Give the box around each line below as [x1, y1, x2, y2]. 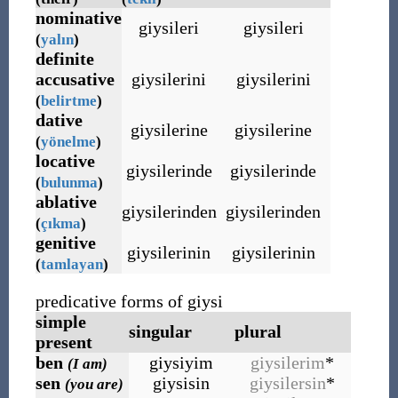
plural [234, 322, 282, 341]
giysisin [153, 373, 211, 393]
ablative [35, 192, 97, 211]
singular [128, 322, 192, 341]
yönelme [40, 133, 96, 150]
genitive [35, 233, 96, 252]
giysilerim [251, 353, 326, 372]
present [35, 332, 92, 352]
